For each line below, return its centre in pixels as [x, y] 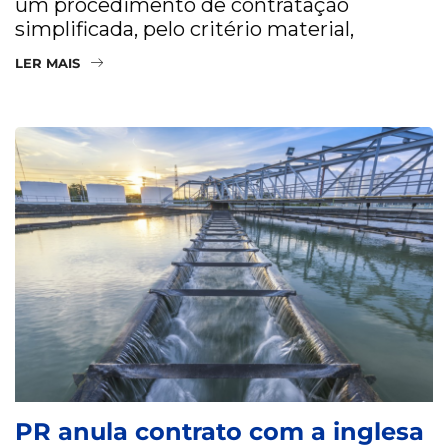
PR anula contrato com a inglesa [219, 431]
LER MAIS [47, 62]
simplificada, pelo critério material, [184, 28]
